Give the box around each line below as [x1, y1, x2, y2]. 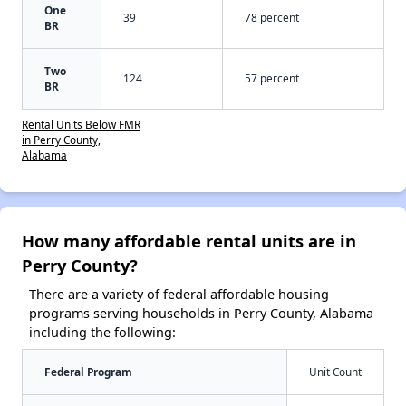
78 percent [245, 9, 299, 24]
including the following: [29, 323, 176, 341]
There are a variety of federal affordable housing [29, 285, 329, 303]
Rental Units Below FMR [22, 116, 140, 131]
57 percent [245, 70, 299, 85]
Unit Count [309, 363, 362, 379]
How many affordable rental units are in [22, 228, 356, 252]
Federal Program [44, 363, 132, 379]
